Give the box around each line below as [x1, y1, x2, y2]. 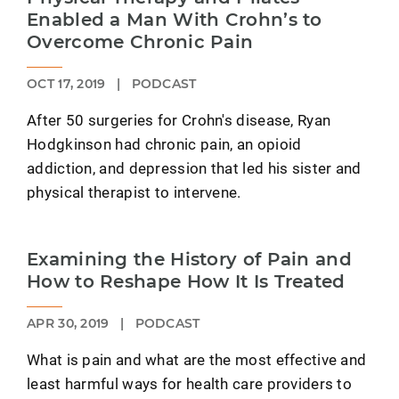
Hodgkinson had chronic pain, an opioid [27, 134, 302, 155]
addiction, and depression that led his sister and [27, 158, 362, 179]
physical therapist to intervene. [27, 182, 241, 203]
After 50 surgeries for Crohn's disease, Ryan [27, 110, 331, 131]
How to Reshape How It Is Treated [27, 271, 346, 293]
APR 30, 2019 [27, 315, 113, 332]
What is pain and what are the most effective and [27, 349, 367, 370]
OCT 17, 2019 [27, 76, 110, 93]
